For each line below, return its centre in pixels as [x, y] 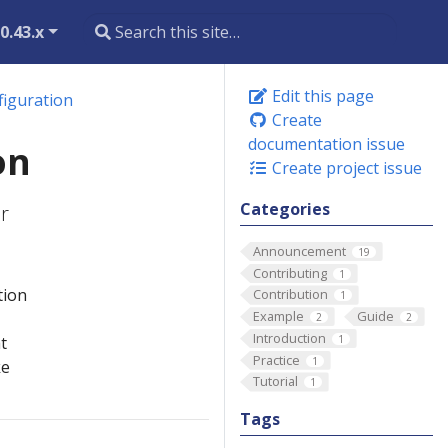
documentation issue [326, 144]
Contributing [289, 272]
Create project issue [345, 168]
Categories [285, 209]
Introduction [289, 337]
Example [278, 316]
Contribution [290, 294]
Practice [276, 359]
